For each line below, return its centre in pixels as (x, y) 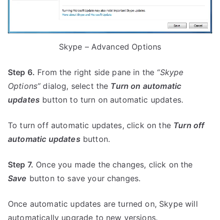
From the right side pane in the (96, 72)
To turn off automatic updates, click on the (91, 125)
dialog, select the (76, 86)
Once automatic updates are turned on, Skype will (103, 204)
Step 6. (22, 72)
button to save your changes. (84, 179)
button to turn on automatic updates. (112, 100)
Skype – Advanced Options (110, 47)
